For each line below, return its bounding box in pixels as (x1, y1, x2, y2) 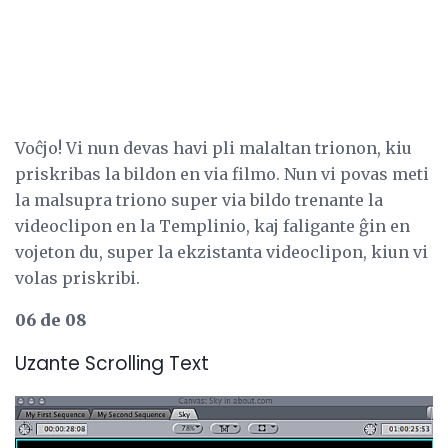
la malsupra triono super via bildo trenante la (15, 189, 383, 210)
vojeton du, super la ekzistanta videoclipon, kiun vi (15, 241, 428, 262)
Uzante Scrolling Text (15, 350, 209, 378)
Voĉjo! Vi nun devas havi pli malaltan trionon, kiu (15, 137, 412, 158)
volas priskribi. (15, 267, 140, 288)
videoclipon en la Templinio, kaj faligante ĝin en (15, 215, 410, 236)
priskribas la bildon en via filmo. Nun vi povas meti (15, 163, 429, 184)
